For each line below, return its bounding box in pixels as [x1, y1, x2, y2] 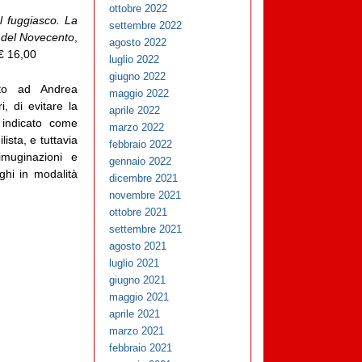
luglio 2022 [109, 53, 160, 66]
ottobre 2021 [109, 206, 168, 219]
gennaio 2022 [109, 155, 172, 168]
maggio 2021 [109, 291, 170, 304]
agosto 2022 [109, 36, 167, 49]
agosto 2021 [109, 240, 167, 253]
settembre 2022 [109, 19, 183, 32]
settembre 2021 [109, 223, 183, 236]
